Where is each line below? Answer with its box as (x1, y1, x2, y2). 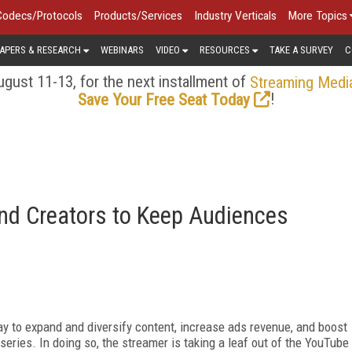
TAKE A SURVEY (269, 43, 333, 56)
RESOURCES (200, 43, 250, 56)
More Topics (288, 9, 347, 23)
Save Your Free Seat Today (77, 90, 250, 109)
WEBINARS (101, 43, 144, 56)
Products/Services (94, 9, 182, 23)
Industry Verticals (194, 9, 277, 23)
